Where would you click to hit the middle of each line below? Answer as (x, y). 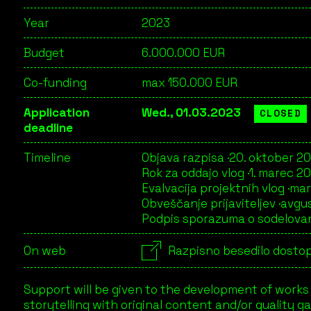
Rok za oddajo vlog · (195, 173)
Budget (44, 53)
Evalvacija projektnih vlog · (216, 188)
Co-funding (55, 83)
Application (57, 112)
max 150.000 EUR (190, 83)
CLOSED (280, 114)
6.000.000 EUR (183, 53)
